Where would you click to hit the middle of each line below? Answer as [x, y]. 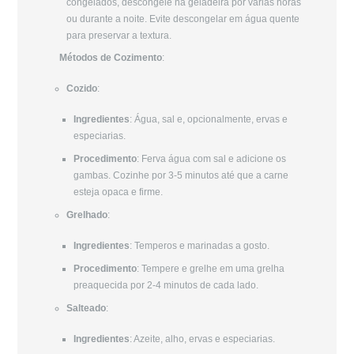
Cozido [82, 89]
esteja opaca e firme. [119, 192]
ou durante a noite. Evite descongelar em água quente [183, 19]
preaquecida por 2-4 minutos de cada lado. [166, 285]
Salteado [87, 308]
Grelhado [87, 215]
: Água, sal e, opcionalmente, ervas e [209, 120]
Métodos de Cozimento [111, 58]
